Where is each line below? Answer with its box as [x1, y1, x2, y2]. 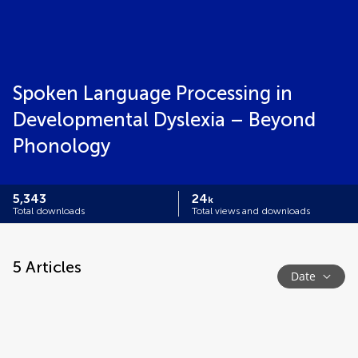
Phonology [13, 134, 110, 157]
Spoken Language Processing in [13, 82, 292, 105]
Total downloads [13, 205, 85, 217]
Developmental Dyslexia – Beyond [13, 108, 316, 131]
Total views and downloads [192, 205, 310, 217]
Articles [22, 257, 82, 276]
